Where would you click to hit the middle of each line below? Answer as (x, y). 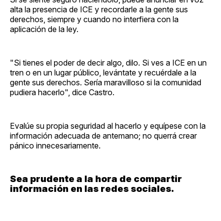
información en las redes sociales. (92, 189)
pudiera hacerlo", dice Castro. (62, 92)
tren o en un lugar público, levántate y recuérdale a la (103, 73)
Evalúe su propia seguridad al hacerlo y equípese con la (108, 126)
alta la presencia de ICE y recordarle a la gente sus (99, 10)
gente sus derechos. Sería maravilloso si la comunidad (106, 83)
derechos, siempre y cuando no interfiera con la (94, 19)
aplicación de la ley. (44, 29)
